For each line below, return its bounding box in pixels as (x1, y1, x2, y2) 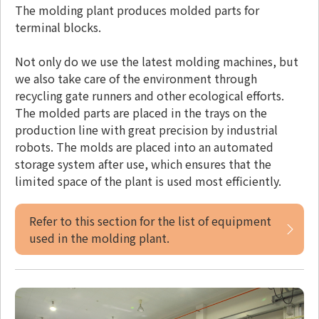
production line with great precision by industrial (15, 121, 278, 139)
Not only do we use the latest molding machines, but (15, 53, 298, 70)
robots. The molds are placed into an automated (15, 138, 273, 156)
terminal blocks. (15, 19, 101, 36)
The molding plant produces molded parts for (15, 1, 259, 19)
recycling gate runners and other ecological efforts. (15, 87, 284, 105)
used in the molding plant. (29, 229, 169, 247)
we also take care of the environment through (15, 70, 257, 88)
